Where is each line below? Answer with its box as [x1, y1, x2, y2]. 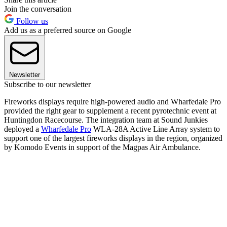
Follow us [14, 16, 48, 25]
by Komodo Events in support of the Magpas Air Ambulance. [4, 142, 201, 152]
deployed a [4, 124, 41, 133]
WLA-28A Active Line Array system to [91, 124, 220, 133]
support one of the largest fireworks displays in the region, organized [4, 133, 222, 142]
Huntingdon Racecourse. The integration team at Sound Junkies [4, 115, 208, 124]
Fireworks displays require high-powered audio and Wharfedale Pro [4, 97, 221, 106]
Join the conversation [4, 4, 71, 13]
